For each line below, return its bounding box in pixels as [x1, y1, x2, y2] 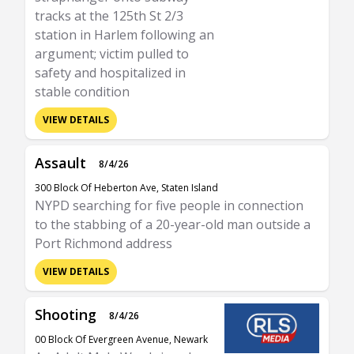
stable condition [35, 83, 130, 100]
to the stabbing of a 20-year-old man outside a [35, 216, 311, 233]
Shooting [35, 305, 96, 324]
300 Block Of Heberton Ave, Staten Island [35, 181, 218, 194]
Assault [35, 153, 86, 172]
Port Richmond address [35, 235, 172, 252]
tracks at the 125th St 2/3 [35, 7, 183, 24]
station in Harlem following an [35, 26, 214, 43]
